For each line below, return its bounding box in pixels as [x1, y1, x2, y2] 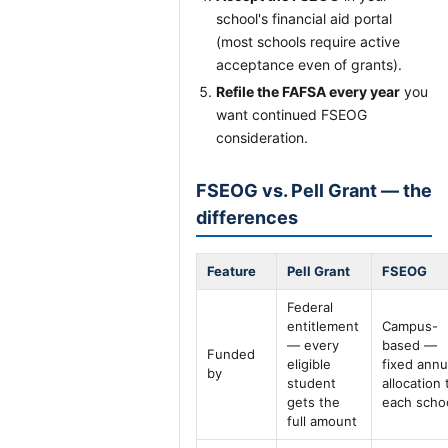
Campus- [382, 318, 438, 334]
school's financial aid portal [216, 10, 392, 27]
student [287, 375, 336, 391]
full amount [287, 413, 357, 429]
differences [196, 207, 298, 228]
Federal [287, 299, 333, 315]
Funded [207, 346, 255, 362]
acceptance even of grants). [216, 56, 402, 73]
